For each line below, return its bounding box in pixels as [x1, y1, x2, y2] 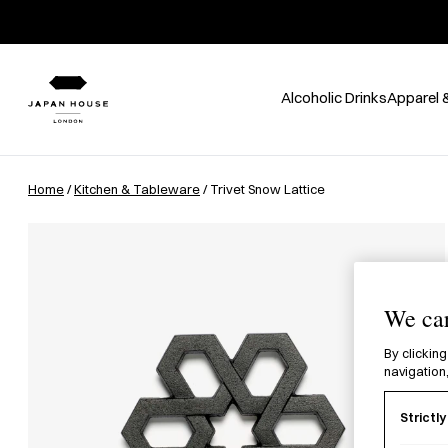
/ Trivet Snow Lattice [200, 181, 325, 197]
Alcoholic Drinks [280, 87, 387, 107]
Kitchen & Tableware [74, 181, 200, 197]
